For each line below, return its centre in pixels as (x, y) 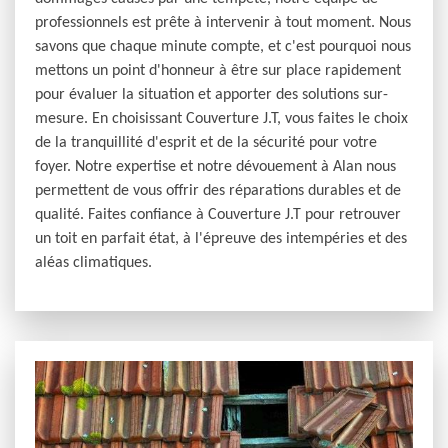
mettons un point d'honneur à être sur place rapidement (218, 70)
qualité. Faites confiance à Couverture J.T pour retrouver (218, 214)
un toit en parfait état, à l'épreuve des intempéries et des (221, 238)
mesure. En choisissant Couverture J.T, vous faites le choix (221, 118)
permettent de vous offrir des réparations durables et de (218, 190)
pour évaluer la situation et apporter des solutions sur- (211, 94)
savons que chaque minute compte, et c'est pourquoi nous (223, 46)
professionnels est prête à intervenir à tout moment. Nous (223, 22)
